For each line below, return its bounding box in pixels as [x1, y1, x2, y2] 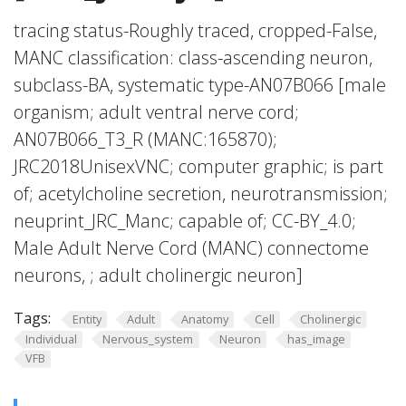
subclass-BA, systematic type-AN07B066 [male [14, 72, 386, 97]
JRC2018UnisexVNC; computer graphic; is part [14, 154, 383, 179]
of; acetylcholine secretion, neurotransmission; [14, 181, 388, 206]
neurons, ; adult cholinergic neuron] [14, 263, 303, 287]
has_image [286, 330, 345, 347]
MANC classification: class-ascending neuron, [14, 45, 372, 70]
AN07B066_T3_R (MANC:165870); [14, 127, 277, 151]
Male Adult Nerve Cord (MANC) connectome [14, 236, 369, 260]
